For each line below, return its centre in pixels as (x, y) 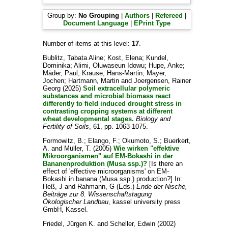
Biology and (153, 119)
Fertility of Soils (66, 126)
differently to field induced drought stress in (112, 104)
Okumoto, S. (141, 141)
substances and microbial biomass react (106, 96)
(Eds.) (125, 187)
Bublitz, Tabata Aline (73, 58)
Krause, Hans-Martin (112, 73)
